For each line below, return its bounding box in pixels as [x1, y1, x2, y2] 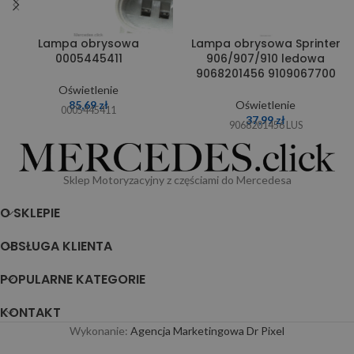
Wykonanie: [70, 323, 130, 337]
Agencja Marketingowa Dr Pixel [130, 323, 284, 337]
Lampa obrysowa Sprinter [190, 35, 341, 51]
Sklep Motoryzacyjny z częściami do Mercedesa [62, 172, 292, 186]
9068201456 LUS [228, 119, 303, 131]
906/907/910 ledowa [206, 50, 325, 66]
